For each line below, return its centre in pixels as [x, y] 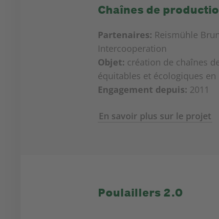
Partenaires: [125, 35]
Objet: [111, 62]
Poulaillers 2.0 [140, 193]
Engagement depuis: [142, 89]
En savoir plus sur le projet [155, 116]
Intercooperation [132, 48]
